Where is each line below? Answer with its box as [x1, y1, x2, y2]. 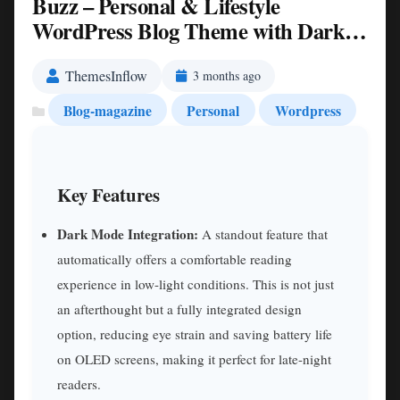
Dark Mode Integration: [57, 224, 198, 245]
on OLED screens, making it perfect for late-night [57, 350, 331, 369]
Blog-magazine [63, 99, 153, 121]
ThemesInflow [65, 65, 147, 86]
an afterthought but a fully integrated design [57, 300, 302, 319]
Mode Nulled [32, 38, 150, 71]
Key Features [57, 180, 160, 208]
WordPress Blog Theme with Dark [32, 13, 345, 46]
